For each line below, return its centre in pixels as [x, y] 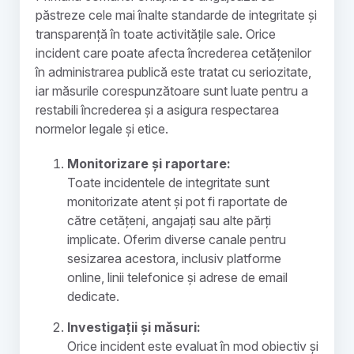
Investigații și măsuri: [134, 327]
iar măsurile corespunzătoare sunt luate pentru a [172, 91]
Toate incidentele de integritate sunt [168, 183]
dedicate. [93, 296]
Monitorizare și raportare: [149, 164]
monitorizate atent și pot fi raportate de [177, 201]
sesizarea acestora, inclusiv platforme [174, 258]
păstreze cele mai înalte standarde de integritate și [176, 15]
